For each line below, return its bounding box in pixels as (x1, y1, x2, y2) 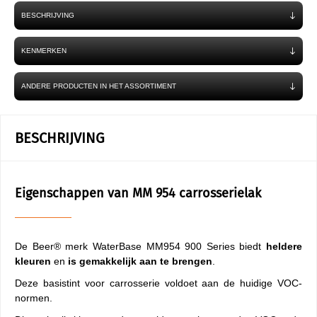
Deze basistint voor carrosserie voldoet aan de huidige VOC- (15, 277, 302, 289)
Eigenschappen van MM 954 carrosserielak (15, 185, 261, 201)
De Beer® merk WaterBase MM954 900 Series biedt (15, 241, 266, 252)
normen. (15, 292, 52, 304)
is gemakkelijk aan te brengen (68, 255, 212, 267)
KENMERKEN (21, 47, 67, 54)
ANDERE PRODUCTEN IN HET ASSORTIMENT (21, 82, 176, 90)
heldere (266, 241, 302, 252)
